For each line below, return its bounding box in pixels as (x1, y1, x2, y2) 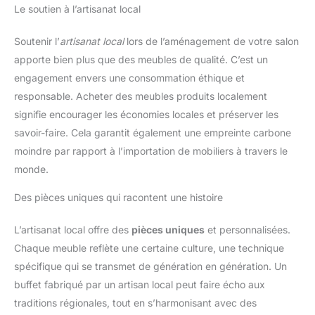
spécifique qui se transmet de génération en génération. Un (14, 260, 287, 273)
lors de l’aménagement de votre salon (124, 35, 299, 48)
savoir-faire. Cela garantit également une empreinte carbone (14, 127, 291, 139)
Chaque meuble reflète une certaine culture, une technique (14, 242, 284, 255)
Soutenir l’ (14, 35, 60, 48)
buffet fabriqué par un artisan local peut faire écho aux (14, 278, 265, 291)
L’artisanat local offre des (14, 224, 131, 236)
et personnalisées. (205, 224, 290, 236)
